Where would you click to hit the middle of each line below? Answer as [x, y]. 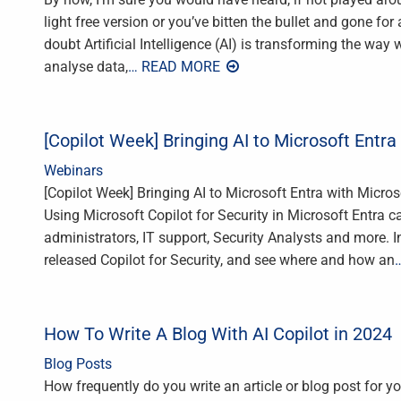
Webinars [73, 171]
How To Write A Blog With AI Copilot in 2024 [218, 334]
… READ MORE [176, 67]
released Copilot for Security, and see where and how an [219, 260]
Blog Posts [78, 364]
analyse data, [86, 67]
